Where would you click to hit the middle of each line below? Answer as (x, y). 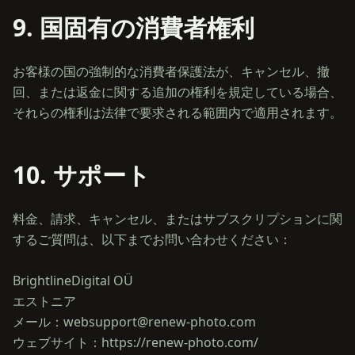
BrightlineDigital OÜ (73, 281)
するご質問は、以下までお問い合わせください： (152, 239)
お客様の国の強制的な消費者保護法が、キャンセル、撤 (171, 71)
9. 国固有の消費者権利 (134, 27)
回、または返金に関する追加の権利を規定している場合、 (177, 92)
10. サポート (82, 175)
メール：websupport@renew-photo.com (134, 322)
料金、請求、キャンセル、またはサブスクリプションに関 (177, 219)
